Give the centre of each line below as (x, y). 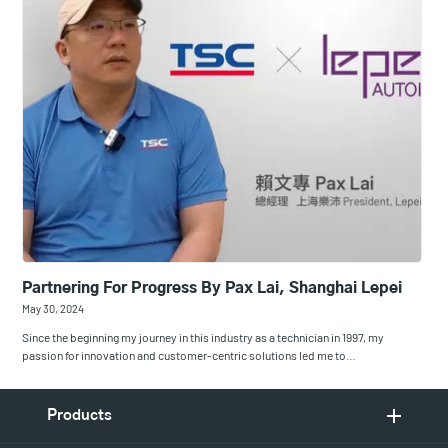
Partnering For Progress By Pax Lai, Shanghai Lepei (212, 288)
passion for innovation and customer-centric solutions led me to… (189, 354)
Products (79, 415)
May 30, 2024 (53, 308)
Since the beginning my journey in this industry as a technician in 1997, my (203, 336)
